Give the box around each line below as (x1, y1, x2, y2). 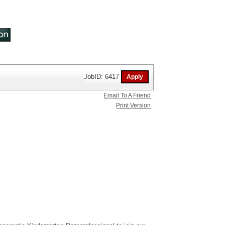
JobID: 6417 (84, 72, 122, 80)
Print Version (116, 102, 151, 109)
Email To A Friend (103, 92, 151, 99)
